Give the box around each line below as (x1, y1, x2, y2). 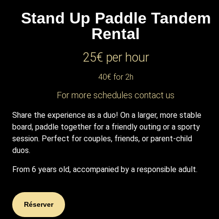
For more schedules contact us (57, 90, 175, 101)
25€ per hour (82, 50, 149, 65)
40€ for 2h (98, 72, 133, 82)
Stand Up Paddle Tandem (21, 9, 211, 27)
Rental (91, 25, 140, 43)
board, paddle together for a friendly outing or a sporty (12, 122, 200, 132)
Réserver (24, 200, 53, 209)
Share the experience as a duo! (12, 110, 120, 120)
